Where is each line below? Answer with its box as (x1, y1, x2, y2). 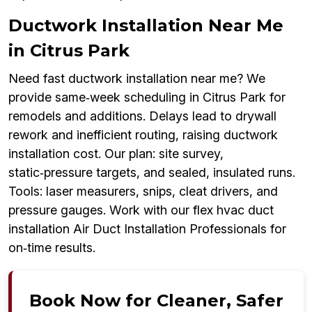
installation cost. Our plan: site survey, (8, 146, 224, 162)
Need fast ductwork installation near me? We (8, 71, 265, 86)
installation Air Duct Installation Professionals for (8, 221, 286, 237)
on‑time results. (8, 240, 95, 256)
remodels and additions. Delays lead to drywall (8, 109, 276, 124)
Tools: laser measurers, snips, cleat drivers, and (8, 184, 278, 199)
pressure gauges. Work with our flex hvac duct (8, 203, 274, 218)
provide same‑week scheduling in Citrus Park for (8, 90, 286, 105)
